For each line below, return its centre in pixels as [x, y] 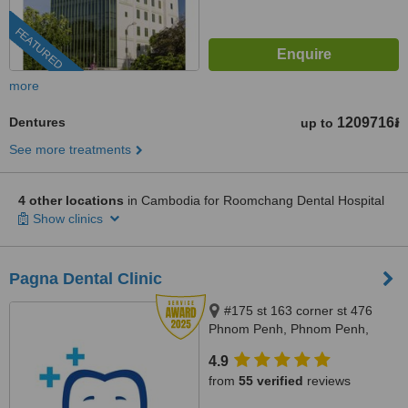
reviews [327, 381]
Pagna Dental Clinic [86, 279]
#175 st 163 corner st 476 [298, 311]
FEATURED [39, 49]
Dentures [37, 122]
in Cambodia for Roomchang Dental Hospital [254, 200]
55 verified [271, 381]
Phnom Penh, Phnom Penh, [289, 329]
